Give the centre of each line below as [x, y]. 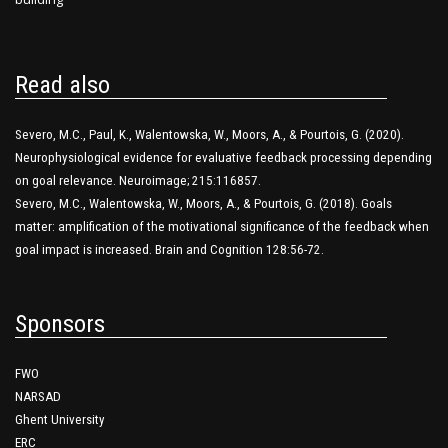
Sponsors [60, 324]
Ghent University [60, 420]
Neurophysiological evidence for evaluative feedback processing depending [223, 158]
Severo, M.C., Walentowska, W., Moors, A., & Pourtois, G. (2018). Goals [203, 204]
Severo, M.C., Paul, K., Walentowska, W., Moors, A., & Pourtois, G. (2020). [209, 135]
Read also [62, 85]
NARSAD [38, 397]
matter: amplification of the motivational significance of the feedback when [222, 227]
